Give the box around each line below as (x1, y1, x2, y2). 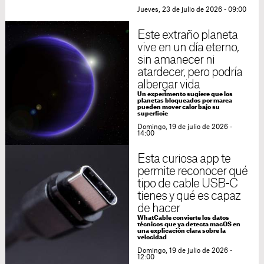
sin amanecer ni (137, 54, 215, 67)
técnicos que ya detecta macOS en (137, 222, 240, 228)
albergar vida (137, 79, 200, 91)
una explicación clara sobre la (137, 228, 226, 235)
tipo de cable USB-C (137, 178, 238, 190)
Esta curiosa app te (137, 153, 231, 166)
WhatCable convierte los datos (137, 215, 229, 222)
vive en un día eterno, (137, 42, 239, 54)
